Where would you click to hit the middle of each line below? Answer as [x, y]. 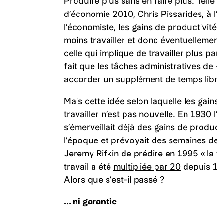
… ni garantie [90, 201]
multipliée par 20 [147, 166]
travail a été [89, 166]
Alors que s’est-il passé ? [115, 179]
